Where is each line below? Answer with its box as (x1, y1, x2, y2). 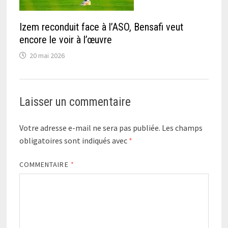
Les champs (161, 122, 203, 133)
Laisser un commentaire (19, 95, 131, 109)
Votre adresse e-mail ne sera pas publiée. (19, 122, 160, 133)
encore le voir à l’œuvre (19, 33, 112, 46)
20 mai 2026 (29, 50, 65, 60)
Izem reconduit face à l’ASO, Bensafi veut (19, 20, 183, 33)
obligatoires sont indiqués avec (19, 135, 129, 146)
